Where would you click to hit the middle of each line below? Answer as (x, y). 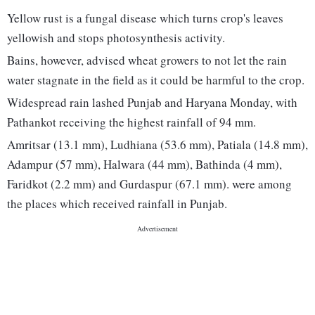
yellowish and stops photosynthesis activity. (116, 38)
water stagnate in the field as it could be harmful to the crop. (156, 80)
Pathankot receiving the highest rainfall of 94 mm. (131, 122)
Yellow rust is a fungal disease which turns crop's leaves (145, 18)
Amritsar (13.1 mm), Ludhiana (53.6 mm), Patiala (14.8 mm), (157, 145)
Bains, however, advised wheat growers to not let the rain (147, 60)
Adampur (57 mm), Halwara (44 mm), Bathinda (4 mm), (144, 165)
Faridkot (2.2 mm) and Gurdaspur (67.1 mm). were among (149, 184)
